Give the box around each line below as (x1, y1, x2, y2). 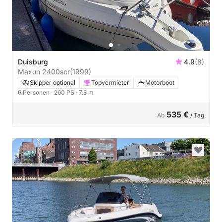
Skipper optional (30, 78, 75, 86)
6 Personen (18, 88, 51, 96)
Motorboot (145, 78, 174, 86)
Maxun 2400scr (18, 67, 70, 76)
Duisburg (18, 57, 48, 66)
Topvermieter (91, 78, 129, 86)
